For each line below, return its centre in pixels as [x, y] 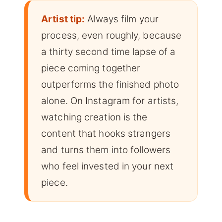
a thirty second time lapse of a [109, 52]
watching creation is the [94, 117]
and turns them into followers [106, 150]
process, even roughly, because [111, 35]
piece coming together [91, 68]
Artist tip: [63, 19]
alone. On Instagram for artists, [110, 101]
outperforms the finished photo [110, 84]
